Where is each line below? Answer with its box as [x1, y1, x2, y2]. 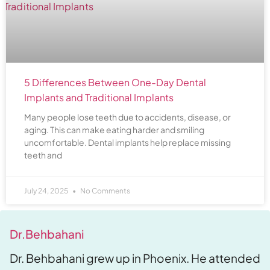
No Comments [79, 186, 130, 195]
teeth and [24, 149, 62, 160]
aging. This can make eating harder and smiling [24, 124, 204, 135]
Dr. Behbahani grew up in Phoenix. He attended [10, 250, 260, 265]
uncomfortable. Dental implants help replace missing [24, 136, 231, 148]
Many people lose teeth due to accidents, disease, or [24, 111, 231, 122]
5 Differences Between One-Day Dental [24, 75, 206, 89]
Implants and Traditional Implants [24, 90, 174, 104]
